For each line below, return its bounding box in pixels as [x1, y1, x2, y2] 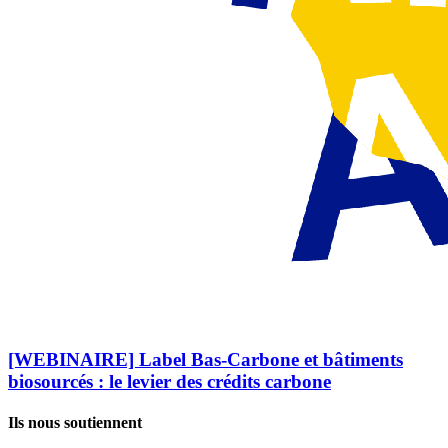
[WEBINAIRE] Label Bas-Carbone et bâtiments [8, 348, 403, 370]
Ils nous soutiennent [8, 414, 142, 432]
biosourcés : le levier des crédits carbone [8, 370, 331, 392]
